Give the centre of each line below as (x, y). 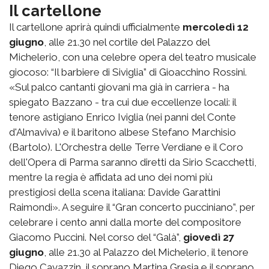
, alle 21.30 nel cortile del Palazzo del (127, 42)
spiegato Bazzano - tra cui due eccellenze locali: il (122, 102)
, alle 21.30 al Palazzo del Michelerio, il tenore (146, 252)
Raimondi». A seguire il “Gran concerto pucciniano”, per (132, 207)
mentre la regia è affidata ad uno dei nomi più (111, 177)
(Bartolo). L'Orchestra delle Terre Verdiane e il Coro (126, 147)
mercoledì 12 (216, 27)
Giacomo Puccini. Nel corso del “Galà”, (96, 237)
